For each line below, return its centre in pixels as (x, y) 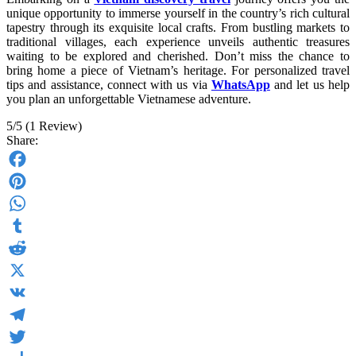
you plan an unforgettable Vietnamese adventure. (129, 99)
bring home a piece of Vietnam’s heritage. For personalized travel (178, 70)
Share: (22, 140)
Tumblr (25, 248)
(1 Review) (54, 126)
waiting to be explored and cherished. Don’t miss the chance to (178, 56)
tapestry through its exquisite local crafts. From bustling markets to (178, 27)
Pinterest (28, 203)
